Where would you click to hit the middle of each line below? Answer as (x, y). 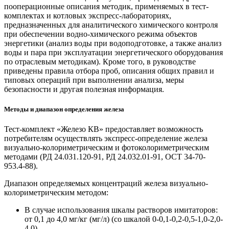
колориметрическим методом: (56, 192)
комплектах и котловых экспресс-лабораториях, (88, 15)
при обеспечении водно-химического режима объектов (101, 34)
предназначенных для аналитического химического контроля (111, 25)
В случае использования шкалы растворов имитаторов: (121, 210)
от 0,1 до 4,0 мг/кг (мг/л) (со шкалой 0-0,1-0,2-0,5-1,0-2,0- (124, 219)
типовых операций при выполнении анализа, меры (94, 80)
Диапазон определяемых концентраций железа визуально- (106, 183)
